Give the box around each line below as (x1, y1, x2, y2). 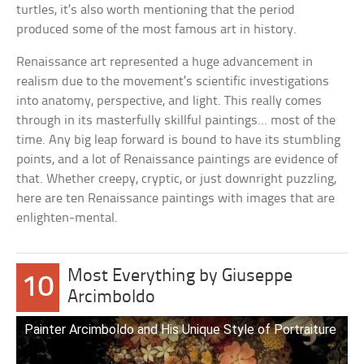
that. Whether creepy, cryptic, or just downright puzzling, (16, 172, 337, 186)
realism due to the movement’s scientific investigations (16, 75, 330, 89)
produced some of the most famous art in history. (16, 23, 297, 37)
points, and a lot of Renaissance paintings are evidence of (16, 153, 339, 167)
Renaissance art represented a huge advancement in (16, 55, 314, 69)
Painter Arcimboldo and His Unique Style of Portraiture (24, 322, 337, 337)
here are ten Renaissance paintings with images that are (16, 192, 336, 206)
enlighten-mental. (16, 211, 119, 225)
